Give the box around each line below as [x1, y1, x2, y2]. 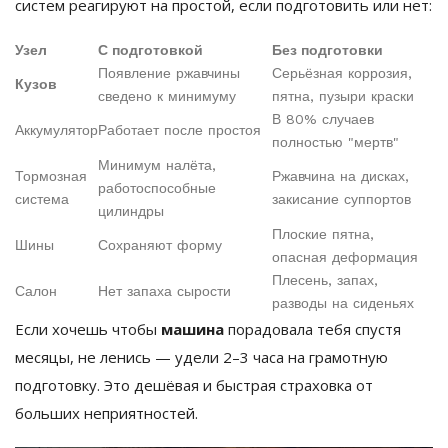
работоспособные [98, 180, 216, 197]
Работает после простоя [98, 122, 261, 139]
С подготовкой [98, 42, 203, 59]
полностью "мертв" [272, 134, 399, 151]
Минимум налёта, [98, 157, 216, 174]
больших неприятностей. [15, 403, 198, 424]
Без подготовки [272, 42, 383, 59]
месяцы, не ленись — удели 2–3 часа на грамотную [15, 347, 388, 368]
